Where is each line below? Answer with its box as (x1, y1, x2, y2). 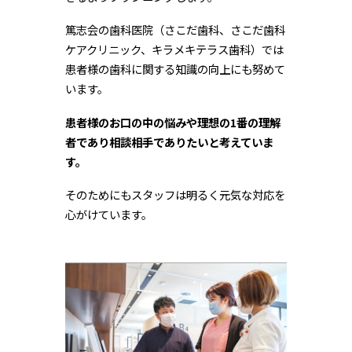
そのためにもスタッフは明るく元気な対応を (64, 185, 285, 203)
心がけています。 (64, 205, 152, 222)
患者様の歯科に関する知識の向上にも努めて (64, 60, 285, 78)
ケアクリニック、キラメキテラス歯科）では (64, 41, 284, 58)
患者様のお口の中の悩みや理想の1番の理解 (64, 113, 280, 130)
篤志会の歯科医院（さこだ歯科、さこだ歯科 (64, 21, 285, 38)
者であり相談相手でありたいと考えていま (64, 133, 273, 150)
